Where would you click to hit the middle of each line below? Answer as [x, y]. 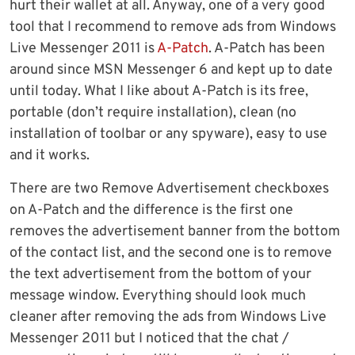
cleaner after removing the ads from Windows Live [168, 318]
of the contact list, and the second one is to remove [171, 254]
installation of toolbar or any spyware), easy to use [168, 135]
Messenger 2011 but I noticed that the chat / [149, 339]
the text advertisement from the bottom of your [160, 275]
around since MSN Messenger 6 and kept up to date [171, 71]
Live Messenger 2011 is [83, 49]
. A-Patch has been [267, 49]
